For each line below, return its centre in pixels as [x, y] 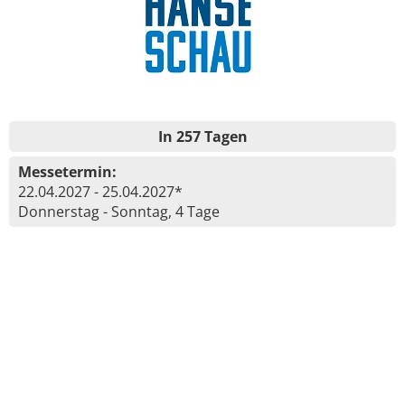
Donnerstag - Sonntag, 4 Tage [119, 212]
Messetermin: [67, 172]
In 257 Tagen [202, 137]
